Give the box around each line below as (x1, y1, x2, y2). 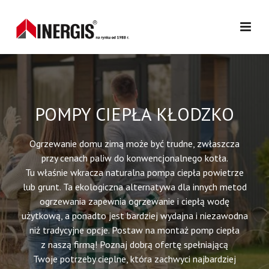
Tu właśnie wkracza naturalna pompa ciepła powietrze (25, 166, 244, 178)
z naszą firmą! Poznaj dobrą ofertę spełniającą (41, 238, 228, 250)
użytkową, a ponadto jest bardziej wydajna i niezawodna (21, 210, 248, 222)
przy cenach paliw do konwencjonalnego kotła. (41, 152, 228, 164)
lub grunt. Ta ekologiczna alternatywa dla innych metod (22, 181, 247, 193)
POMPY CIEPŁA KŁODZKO (35, 102, 234, 125)
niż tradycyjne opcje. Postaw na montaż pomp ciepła (29, 224, 240, 236)
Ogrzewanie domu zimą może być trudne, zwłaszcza (29, 138, 240, 150)
